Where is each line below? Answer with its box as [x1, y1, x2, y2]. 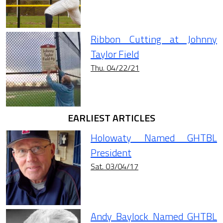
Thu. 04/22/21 [91, 62, 139, 74]
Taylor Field [91, 46, 139, 62]
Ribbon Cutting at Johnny [91, 31, 217, 47]
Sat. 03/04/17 [91, 160, 138, 173]
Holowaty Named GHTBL [91, 130, 217, 146]
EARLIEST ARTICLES [68, 110, 155, 126]
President [91, 145, 131, 161]
